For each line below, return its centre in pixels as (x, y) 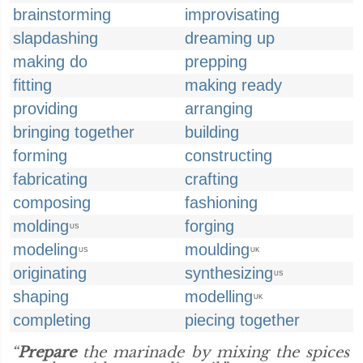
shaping (41, 297)
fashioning (221, 203)
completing (52, 320)
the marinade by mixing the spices (213, 352)
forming (40, 156)
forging (209, 226)
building (212, 132)
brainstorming (62, 15)
